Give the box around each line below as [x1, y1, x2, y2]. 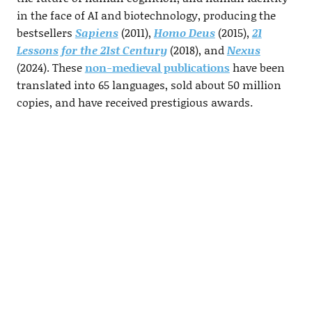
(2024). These [16, 58, 85, 75]
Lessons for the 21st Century [16, 41, 167, 58]
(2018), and [166, 41, 227, 58]
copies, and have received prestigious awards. [16, 93, 253, 110]
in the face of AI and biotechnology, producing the [16, 6, 276, 23]
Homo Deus [153, 24, 215, 40]
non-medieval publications [84, 58, 230, 75]
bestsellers [16, 24, 75, 40]
